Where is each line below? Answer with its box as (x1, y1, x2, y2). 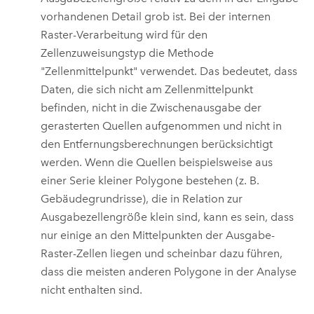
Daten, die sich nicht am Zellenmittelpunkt (41, 82, 254, 96)
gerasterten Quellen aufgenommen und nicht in (41, 118, 282, 132)
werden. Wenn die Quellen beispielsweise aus (41, 155, 273, 169)
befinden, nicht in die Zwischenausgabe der (41, 100, 262, 114)
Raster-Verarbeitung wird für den (41, 27, 208, 41)
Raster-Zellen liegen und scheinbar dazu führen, (41, 246, 283, 260)
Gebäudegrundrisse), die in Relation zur (41, 191, 243, 205)
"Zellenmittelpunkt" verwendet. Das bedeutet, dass (41, 64, 298, 78)
